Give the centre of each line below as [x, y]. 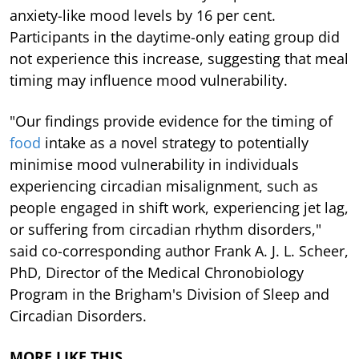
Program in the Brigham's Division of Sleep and [169, 294]
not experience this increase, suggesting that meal [179, 58]
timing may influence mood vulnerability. [149, 80]
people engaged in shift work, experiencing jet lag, [179, 207]
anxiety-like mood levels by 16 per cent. [143, 15]
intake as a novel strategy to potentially [175, 142]
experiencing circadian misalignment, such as [164, 186]
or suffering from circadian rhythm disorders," [165, 229]
